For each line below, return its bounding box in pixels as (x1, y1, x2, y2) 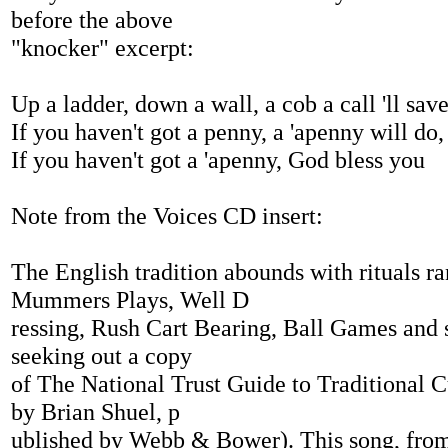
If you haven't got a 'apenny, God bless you (11, 146, 425, 173)
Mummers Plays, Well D (11, 286, 249, 313)
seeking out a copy (11, 342, 192, 369)
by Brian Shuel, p (11, 398, 180, 425)
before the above (11, 6, 173, 33)
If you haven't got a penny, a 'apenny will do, (11, 118, 444, 145)
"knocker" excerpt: (11, 34, 194, 61)
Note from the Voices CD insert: (11, 202, 323, 229)
